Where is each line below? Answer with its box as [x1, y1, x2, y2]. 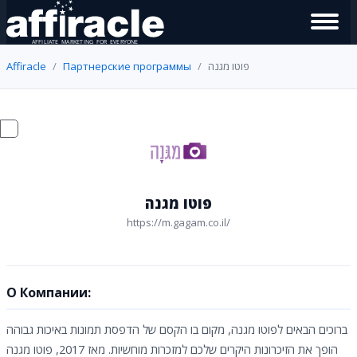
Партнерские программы [63, 59, 191, 73]
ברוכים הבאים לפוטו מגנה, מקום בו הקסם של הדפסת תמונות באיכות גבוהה [6, 321, 347, 337]
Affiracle [6, 59, 46, 73]
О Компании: [6, 284, 91, 301]
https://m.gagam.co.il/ [127, 215, 230, 229]
